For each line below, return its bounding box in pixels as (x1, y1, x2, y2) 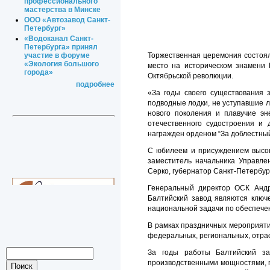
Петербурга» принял (24, 43, 98, 52)
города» (24, 68, 54, 77)
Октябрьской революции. (148, 72, 233, 81)
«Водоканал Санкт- (24, 34, 94, 43)
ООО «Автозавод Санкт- (24, 16, 111, 25)
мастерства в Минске (24, 5, 101, 14)
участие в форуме (24, 51, 90, 60)
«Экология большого (24, 60, 99, 69)
